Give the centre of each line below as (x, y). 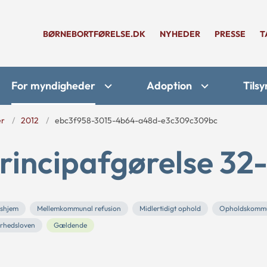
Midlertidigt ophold (170, 208)
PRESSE (230, 34)
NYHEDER (180, 34)
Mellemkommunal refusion (79, 208)
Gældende (70, 225)
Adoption (169, 86)
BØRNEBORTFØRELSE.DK (94, 34)
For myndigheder (53, 86)
